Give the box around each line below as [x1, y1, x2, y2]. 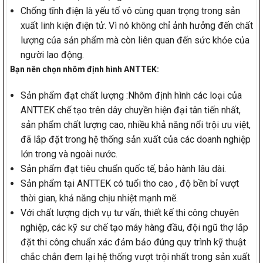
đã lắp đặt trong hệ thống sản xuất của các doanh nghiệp [20, 134, 251, 146]
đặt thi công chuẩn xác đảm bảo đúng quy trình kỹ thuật [20, 237, 246, 248]
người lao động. [20, 49, 84, 61]
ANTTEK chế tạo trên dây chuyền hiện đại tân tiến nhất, [20, 104, 241, 116]
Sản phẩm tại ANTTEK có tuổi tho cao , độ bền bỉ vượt [20, 178, 239, 190]
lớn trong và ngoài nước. [20, 149, 117, 160]
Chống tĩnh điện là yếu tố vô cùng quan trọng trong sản [20, 5, 240, 17]
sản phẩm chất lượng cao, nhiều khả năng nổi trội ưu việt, [20, 119, 251, 131]
